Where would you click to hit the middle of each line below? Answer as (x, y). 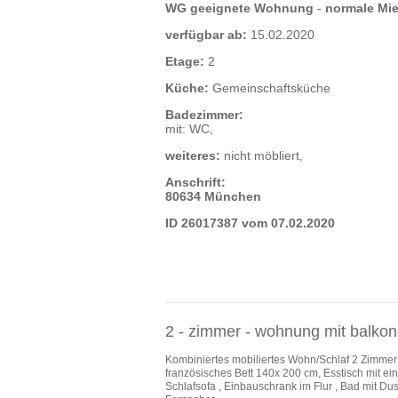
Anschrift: (195, 182)
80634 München (213, 196)
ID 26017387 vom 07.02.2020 (250, 223)
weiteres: (192, 155)
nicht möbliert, (261, 155)
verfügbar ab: (206, 34)
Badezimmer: (204, 114)
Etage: (184, 61)
